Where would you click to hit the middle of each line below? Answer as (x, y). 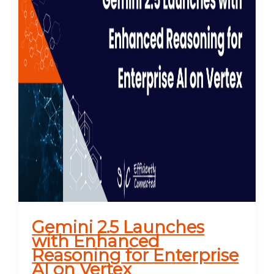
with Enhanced (96, 242)
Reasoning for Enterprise (135, 256)
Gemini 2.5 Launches (118, 228)
